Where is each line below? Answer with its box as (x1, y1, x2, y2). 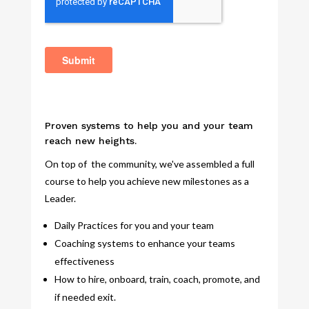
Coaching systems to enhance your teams (54, 237, 235, 250)
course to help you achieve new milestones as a (44, 175, 249, 188)
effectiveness (54, 255, 114, 268)
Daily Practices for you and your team (54, 219, 214, 232)
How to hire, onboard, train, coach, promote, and (54, 273, 260, 286)
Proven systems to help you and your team (44, 120, 253, 132)
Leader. (44, 192, 76, 205)
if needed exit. (54, 291, 116, 303)
